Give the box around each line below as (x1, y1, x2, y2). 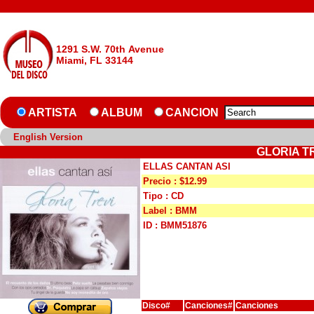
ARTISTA (28, 107, 77, 118)
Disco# (142, 301, 170, 310)
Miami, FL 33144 (56, 55, 133, 66)
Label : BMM (143, 205, 197, 216)
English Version (13, 132, 83, 142)
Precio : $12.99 (143, 176, 207, 186)
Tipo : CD (143, 191, 184, 201)
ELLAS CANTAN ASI (143, 161, 231, 172)
